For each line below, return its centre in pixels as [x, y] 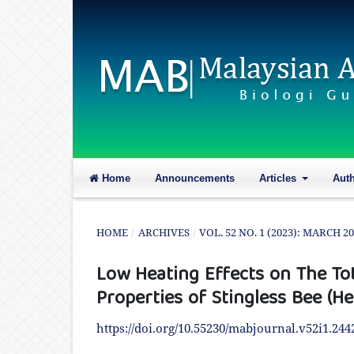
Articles [279, 178]
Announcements [195, 178]
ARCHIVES [164, 233]
